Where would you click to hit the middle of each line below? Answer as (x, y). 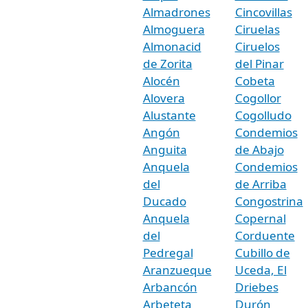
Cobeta (255, 80)
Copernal (260, 218)
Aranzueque (177, 269)
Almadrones (176, 12)
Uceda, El (261, 269)
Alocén (161, 80)
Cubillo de (262, 252)
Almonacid (172, 46)
